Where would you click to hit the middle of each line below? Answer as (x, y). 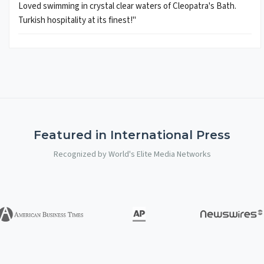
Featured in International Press (132, 135)
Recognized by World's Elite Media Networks (132, 155)
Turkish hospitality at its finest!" (77, 21)
